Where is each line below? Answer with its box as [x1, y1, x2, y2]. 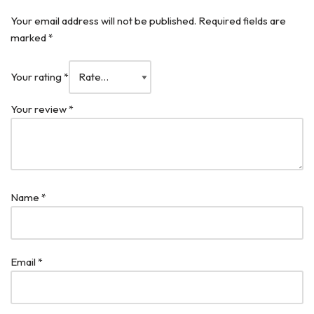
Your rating [11, 70, 64, 83]
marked [11, 31, 48, 44]
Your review [11, 102, 69, 116]
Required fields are [198, 14, 286, 27]
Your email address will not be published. [11, 14, 196, 27]
